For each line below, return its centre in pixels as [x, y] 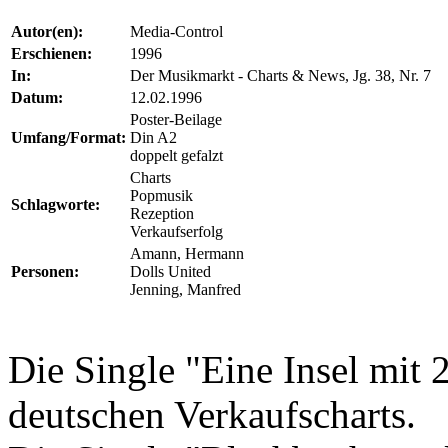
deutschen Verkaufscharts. [212, 414]
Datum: [37, 97]
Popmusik [161, 195]
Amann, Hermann [187, 253]
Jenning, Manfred [185, 289]
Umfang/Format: [68, 137]
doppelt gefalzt [176, 155]
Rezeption [162, 213]
